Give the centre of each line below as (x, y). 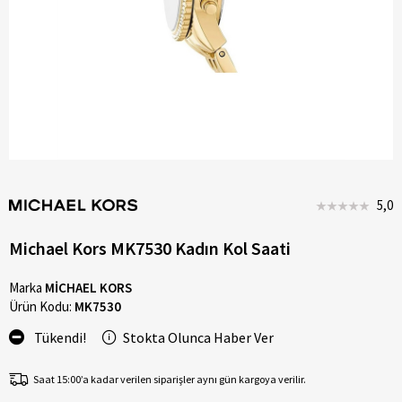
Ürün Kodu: (42, 306)
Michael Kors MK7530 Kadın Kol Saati (150, 248)
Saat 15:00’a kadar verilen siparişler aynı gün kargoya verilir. (170, 379)
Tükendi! (57, 337)
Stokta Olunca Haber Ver (198, 337)
